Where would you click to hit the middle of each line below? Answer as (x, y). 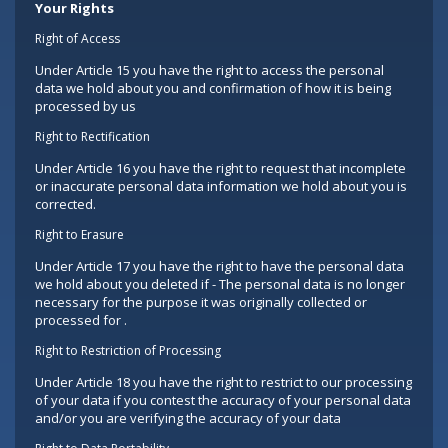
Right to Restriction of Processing (128, 350)
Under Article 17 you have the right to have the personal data (219, 266)
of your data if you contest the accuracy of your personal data (223, 400)
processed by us (85, 106)
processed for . (81, 320)
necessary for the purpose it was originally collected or (201, 302)
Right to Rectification (92, 136)
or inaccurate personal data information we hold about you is (221, 186)
